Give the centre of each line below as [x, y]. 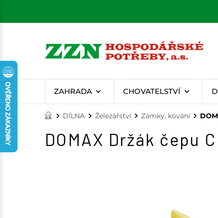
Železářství [113, 116]
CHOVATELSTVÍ [152, 91]
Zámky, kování [165, 116]
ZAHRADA [73, 91]
